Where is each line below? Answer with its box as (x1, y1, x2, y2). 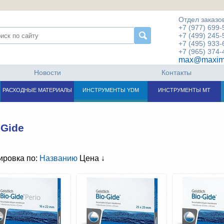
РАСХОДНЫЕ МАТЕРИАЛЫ (2, 87, 72, 93)
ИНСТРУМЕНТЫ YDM (82, 87, 139, 93)
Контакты (161, 68, 192, 76)
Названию (39, 154, 77, 162)
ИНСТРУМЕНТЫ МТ (157, 87, 210, 93)
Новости (33, 68, 61, 76)
